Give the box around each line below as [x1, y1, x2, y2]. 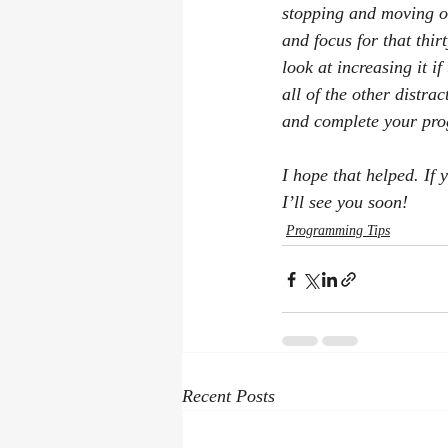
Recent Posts [182, 386, 275, 407]
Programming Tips [286, 223, 390, 239]
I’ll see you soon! [282, 192, 408, 213]
